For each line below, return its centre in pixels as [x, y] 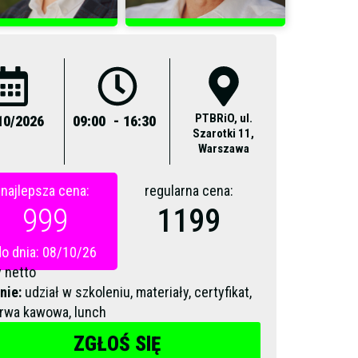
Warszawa [223, 149]
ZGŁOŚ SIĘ [117, 344]
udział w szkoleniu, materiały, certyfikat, [137, 292]
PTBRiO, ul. [223, 118]
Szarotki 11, [224, 133]
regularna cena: [189, 191]
